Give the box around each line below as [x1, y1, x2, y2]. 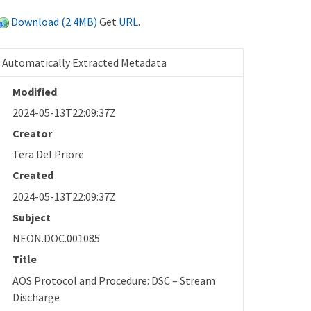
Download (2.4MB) [11, 14, 98, 28]
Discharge [12, 289, 60, 304]
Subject [12, 210, 51, 224]
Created [12, 168, 54, 183]
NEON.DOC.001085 [12, 231, 101, 246]
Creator [12, 126, 53, 140]
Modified [12, 84, 58, 99]
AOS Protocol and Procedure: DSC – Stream [12, 273, 216, 287]
